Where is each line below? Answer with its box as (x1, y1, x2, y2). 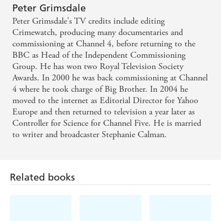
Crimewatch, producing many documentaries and (12, 27, 183, 38)
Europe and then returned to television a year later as (12, 106, 195, 118)
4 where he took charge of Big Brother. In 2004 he (12, 83, 188, 95)
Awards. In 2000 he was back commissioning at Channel (12, 72, 208, 84)
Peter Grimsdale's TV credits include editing (12, 15, 165, 27)
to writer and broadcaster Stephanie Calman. (12, 129, 167, 141)
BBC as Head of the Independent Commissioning (12, 49, 185, 61)
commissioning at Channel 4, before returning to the (12, 38, 195, 50)
